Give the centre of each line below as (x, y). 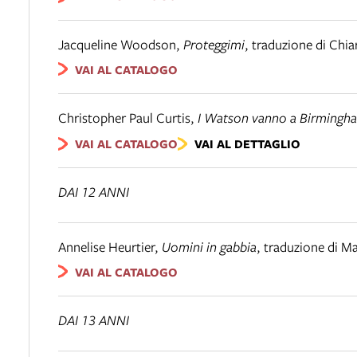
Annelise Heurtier (106, 246)
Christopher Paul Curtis (124, 118)
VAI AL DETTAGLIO (247, 143)
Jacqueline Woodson (117, 44)
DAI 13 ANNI (94, 320)
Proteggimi (214, 44)
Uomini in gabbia (209, 246)
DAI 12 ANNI (94, 191)
